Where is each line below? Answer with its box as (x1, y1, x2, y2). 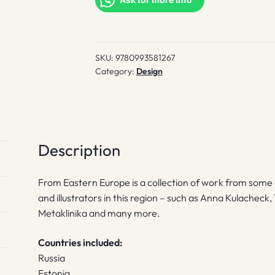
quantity (94, 6, 131, 19)
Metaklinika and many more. (38, 207, 161, 220)
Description (38, 139, 121, 160)
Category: (95, 66, 136, 77)
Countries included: (38, 236, 123, 249)
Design (136, 66, 163, 77)
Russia (38, 252, 66, 265)
